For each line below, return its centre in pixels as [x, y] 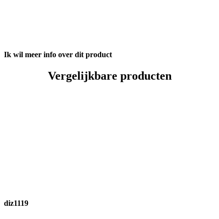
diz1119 [16, 203]
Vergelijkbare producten [109, 76]
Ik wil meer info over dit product [58, 54]
